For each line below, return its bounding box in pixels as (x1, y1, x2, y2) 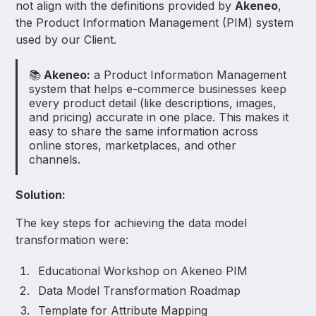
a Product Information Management (90, 67, 287, 82)
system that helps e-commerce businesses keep (29, 81, 287, 96)
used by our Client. (16, 32, 117, 47)
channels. (29, 152, 81, 166)
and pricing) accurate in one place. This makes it (29, 109, 289, 124)
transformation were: (16, 232, 129, 247)
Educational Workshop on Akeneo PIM (38, 263, 248, 278)
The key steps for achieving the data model (16, 215, 248, 230)
